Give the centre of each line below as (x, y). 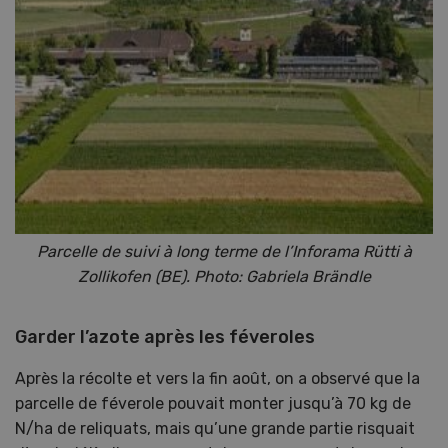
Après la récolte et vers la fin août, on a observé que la (217, 378)
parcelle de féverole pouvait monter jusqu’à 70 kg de (213, 403)
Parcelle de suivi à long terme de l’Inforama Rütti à (224, 251)
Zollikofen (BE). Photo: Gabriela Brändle (224, 276)
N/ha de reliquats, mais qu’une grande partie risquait (215, 428)
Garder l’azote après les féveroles (165, 336)
